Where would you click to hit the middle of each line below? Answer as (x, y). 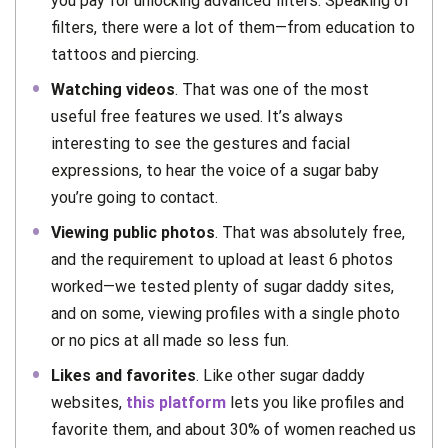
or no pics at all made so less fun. (170, 340)
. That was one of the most (272, 89)
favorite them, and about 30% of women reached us (233, 429)
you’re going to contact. (134, 197)
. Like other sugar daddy (280, 375)
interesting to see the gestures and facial (200, 143)
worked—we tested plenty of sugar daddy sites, (222, 286)
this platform (176, 402)
